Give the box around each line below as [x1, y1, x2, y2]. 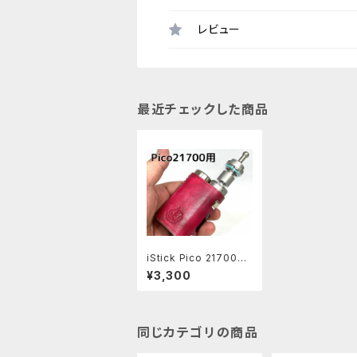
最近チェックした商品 [137, 101, 270, 117]
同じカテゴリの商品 [137, 324, 259, 340]
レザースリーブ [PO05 [147, 263, 250, 276]
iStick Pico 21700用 [147, 251, 248, 264]
